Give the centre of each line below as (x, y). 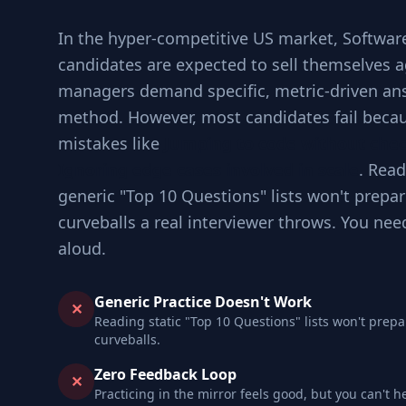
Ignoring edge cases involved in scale (208, 169)
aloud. (82, 248)
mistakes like (111, 143)
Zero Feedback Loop (165, 374)
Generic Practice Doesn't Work (203, 302)
